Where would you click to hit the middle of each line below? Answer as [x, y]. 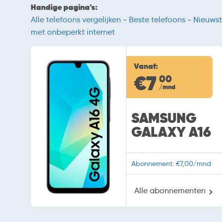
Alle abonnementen [170, 191]
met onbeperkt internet [73, 32]
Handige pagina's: [64, 7]
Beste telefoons [157, 20]
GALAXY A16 [171, 132]
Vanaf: [146, 66]
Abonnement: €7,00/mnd [171, 164]
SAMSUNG [164, 118]
